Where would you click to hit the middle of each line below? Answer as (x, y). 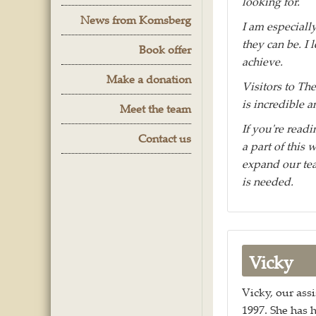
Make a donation (149, 79)
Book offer (165, 49)
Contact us (165, 138)
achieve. (262, 61)
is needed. (268, 181)
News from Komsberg (136, 19)
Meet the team (156, 108)
